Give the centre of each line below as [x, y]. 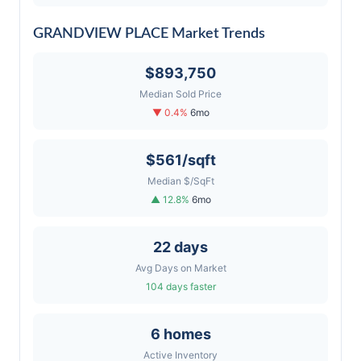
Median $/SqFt [180, 181]
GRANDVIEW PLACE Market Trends [149, 34]
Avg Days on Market [180, 268]
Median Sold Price [180, 94]
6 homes [180, 334]
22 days [180, 247]
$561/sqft [180, 160]
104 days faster [180, 286]
